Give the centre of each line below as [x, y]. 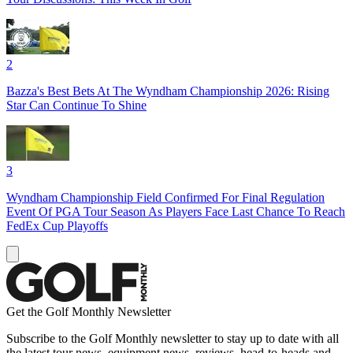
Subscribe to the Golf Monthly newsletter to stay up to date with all [173, 338]
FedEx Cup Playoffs [57, 225]
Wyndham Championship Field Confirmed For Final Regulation [165, 197]
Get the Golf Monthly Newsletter [89, 311]
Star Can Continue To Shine [76, 105]
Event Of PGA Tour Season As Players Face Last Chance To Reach [176, 211]
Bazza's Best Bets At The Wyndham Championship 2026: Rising [168, 91]
